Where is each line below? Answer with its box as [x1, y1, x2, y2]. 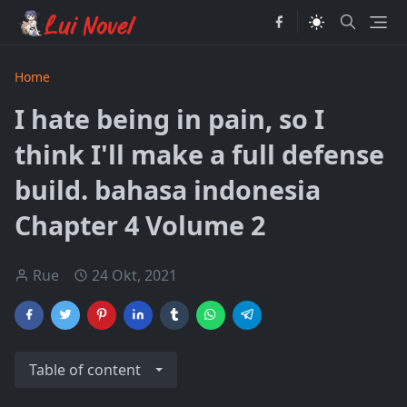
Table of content [29, 360, 141, 380]
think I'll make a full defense [15, 136, 384, 172]
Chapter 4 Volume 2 [15, 207, 265, 243]
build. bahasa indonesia [15, 172, 321, 207]
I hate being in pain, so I [15, 101, 324, 136]
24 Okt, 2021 [92, 265, 177, 285]
